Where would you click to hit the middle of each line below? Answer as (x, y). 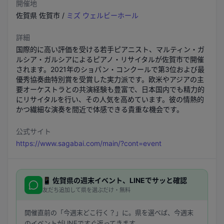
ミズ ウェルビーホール (102, 15)
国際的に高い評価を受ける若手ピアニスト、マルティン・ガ (110, 49)
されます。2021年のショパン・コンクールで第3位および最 (110, 69)
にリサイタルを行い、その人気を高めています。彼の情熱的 (110, 99)
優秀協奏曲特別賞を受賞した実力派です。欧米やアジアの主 (110, 79)
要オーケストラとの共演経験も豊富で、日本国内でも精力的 (110, 89)
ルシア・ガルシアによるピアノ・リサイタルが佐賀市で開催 (110, 59)
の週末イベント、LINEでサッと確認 (130, 180)
